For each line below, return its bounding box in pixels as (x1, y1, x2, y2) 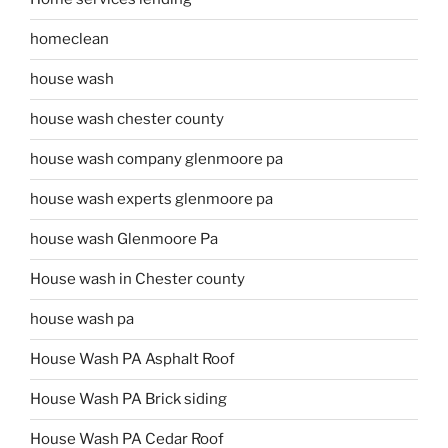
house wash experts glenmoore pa (30, 190, 273, 209)
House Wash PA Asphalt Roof (30, 350, 235, 369)
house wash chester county (30, 110, 224, 129)
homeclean (30, 30, 109, 49)
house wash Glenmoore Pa (30, 230, 218, 249)
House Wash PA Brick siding (30, 390, 227, 409)
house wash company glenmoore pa (30, 150, 283, 169)
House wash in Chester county (30, 270, 245, 289)
